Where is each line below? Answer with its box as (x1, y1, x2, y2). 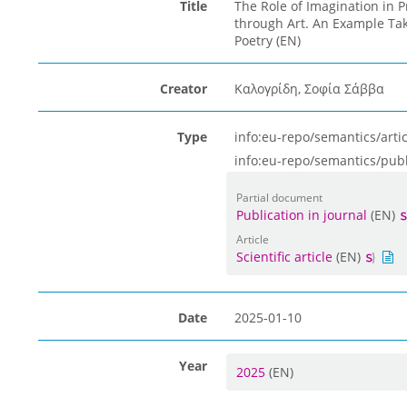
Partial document (235, 190, 323, 204)
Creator (159, 80, 207, 97)
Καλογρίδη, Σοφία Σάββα (233, 80, 384, 97)
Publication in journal (235, 206, 367, 223)
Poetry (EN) (233, 32, 301, 49)
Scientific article (235, 248, 333, 265)
